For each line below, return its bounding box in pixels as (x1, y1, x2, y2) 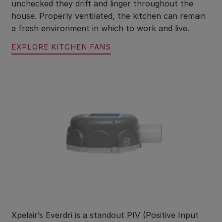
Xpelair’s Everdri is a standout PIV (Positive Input (11, 210, 199, 221)
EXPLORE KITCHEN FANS (11, 42, 111, 52)
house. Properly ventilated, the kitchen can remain (11, 10, 206, 21)
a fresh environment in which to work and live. (11, 23, 189, 33)
